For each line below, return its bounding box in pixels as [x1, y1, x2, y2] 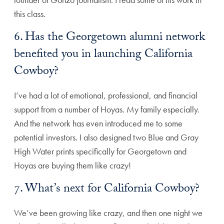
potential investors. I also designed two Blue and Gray [14, 131, 198, 143]
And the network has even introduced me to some [14, 117, 182, 129]
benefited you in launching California [14, 45, 192, 65]
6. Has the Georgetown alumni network [14, 28, 205, 48]
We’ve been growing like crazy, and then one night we [14, 207, 202, 218]
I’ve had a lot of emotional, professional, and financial [14, 89, 197, 101]
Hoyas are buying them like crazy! [14, 159, 131, 171]
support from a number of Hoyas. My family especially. [14, 103, 199, 115]
